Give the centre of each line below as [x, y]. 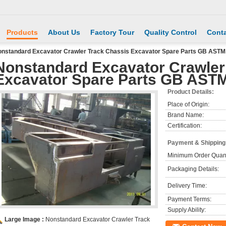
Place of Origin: [188, 104]
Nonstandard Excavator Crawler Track [98, 219]
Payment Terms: [189, 199]
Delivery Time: [187, 186]
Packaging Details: [193, 169]
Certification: [185, 126]
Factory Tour [112, 32]
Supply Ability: [187, 210]
